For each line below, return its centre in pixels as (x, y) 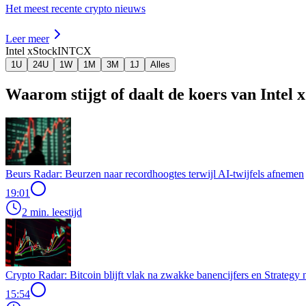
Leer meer (27, 38)
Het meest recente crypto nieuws (75, 8)
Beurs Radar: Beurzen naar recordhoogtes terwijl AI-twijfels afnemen (155, 173)
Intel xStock (31, 51)
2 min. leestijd (52, 212)
